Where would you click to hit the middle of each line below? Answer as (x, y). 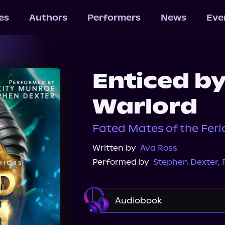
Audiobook (139, 200)
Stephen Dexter (186, 162)
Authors (48, 18)
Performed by (121, 162)
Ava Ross (159, 148)
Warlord (145, 106)
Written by (114, 148)
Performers (114, 18)
